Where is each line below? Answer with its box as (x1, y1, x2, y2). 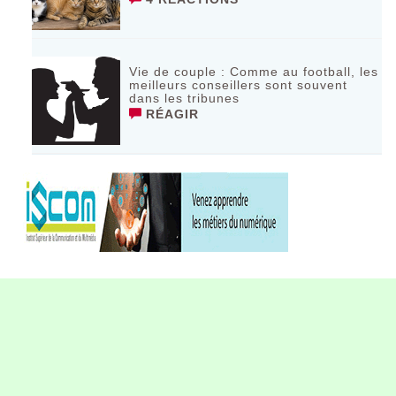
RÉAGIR (141, 106, 200, 121)
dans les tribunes (129, 90, 240, 105)
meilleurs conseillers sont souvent (129, 77, 348, 92)
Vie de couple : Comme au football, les (129, 64, 379, 79)
